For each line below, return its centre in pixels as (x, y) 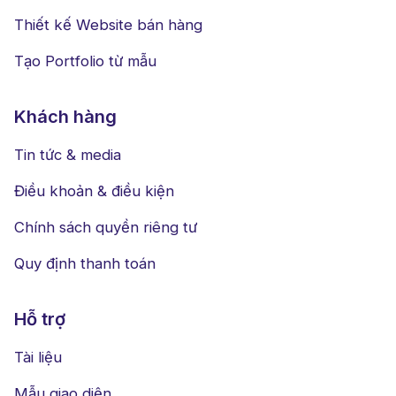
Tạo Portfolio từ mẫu (85, 61)
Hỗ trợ (40, 320)
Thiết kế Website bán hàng (108, 25)
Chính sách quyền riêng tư (106, 228)
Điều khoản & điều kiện (94, 191)
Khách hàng (65, 117)
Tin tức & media (68, 155)
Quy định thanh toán (85, 264)
